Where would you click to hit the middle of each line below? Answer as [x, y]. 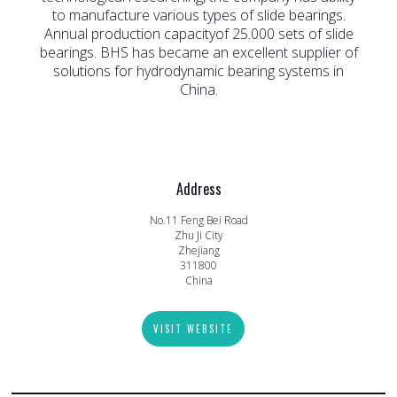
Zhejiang [198, 251]
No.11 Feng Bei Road [198, 221]
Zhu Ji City [198, 236]
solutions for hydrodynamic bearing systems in [198, 71]
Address [198, 189]
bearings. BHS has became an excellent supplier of [198, 53]
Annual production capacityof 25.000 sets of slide [198, 34]
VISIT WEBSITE [193, 329]
